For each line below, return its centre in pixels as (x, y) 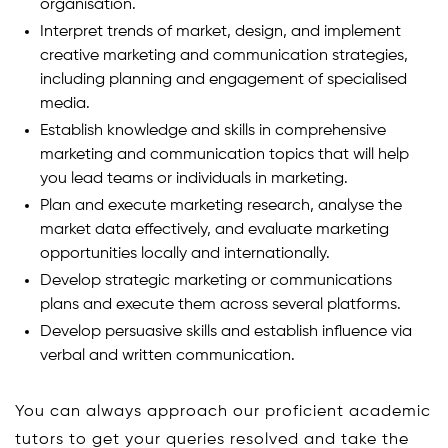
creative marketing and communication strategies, (224, 55)
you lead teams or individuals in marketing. (194, 178)
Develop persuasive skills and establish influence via (226, 331)
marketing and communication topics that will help (224, 154)
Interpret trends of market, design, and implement (220, 31)
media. (65, 103)
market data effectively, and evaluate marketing (214, 229)
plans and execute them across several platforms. (220, 304)
